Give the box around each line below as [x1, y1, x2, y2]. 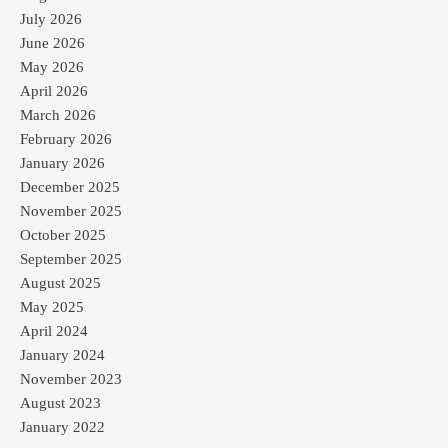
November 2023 [20, 370, 122, 387]
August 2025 [20, 274, 101, 291]
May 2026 [20, 58, 84, 75]
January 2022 [20, 418, 105, 435]
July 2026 [20, 10, 82, 27]
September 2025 [20, 250, 122, 267]
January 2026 [20, 154, 105, 171]
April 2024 [20, 322, 88, 339]
